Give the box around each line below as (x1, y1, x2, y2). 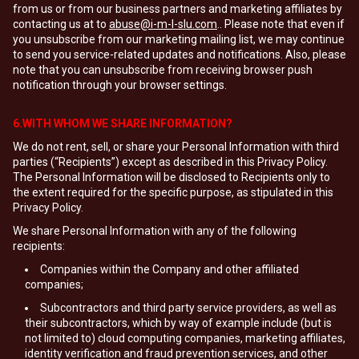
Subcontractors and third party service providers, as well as (40, 301, 337, 314)
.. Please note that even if (217, 18, 345, 30)
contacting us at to (13, 18, 109, 30)
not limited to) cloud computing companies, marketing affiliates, (25, 332, 345, 345)
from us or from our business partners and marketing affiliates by (13, 2, 342, 15)
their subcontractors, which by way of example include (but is (25, 317, 332, 329)
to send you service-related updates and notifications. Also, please (13, 48, 346, 61)
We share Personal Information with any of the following (13, 224, 296, 237)
